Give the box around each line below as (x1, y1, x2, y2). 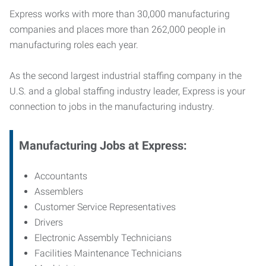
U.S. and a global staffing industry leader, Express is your (9, 85, 245, 97)
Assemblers (34, 186, 83, 197)
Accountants (34, 170, 87, 182)
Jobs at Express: (100, 138, 187, 153)
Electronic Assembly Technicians (34, 232, 172, 243)
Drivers (34, 217, 63, 228)
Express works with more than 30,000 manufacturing (9, 8, 230, 20)
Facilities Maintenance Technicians (34, 248, 182, 259)
